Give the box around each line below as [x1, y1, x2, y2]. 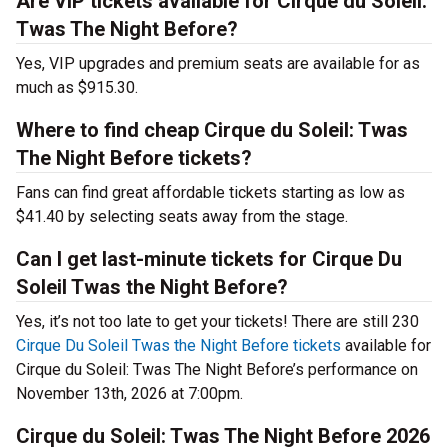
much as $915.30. [16, 78, 138, 98]
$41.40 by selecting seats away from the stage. [16, 207, 348, 227]
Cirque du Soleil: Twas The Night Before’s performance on [16, 360, 418, 380]
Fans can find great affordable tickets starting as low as [16, 183, 405, 203]
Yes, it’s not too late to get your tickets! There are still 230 [16, 312, 419, 332]
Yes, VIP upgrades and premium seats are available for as [16, 54, 420, 74]
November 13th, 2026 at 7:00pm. [16, 384, 243, 404]
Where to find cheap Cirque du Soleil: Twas [16, 118, 408, 143]
